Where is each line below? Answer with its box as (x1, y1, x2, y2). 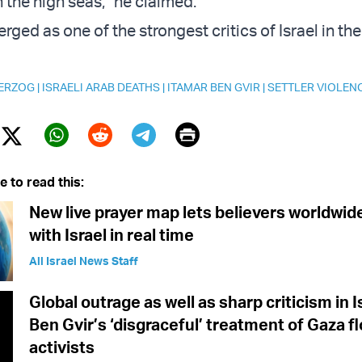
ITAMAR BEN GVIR (167, 80, 260, 95)
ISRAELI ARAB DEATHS (42, 80, 160, 95)
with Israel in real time (29, 225, 194, 246)
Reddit (87, 143, 158, 174)
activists (29, 337, 95, 358)
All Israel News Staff (29, 254, 138, 268)
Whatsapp (44, 143, 156, 174)
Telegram (131, 143, 232, 174)
